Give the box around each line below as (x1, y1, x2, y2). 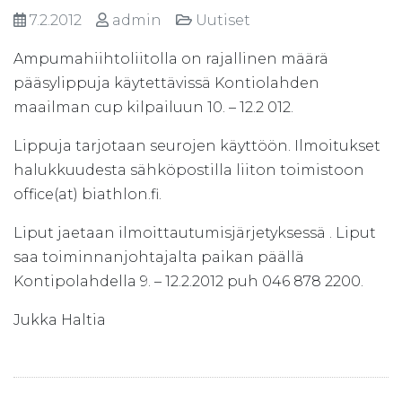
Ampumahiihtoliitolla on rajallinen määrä (13, 49, 328, 67)
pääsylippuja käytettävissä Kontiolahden (13, 74, 319, 92)
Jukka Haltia (13, 310, 106, 328)
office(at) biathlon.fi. (13, 185, 162, 203)
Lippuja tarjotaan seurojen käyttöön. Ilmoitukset (13, 136, 380, 154)
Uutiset (192, 11, 258, 29)
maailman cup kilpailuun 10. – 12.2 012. (13, 98, 293, 116)
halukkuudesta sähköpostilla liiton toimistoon (13, 161, 364, 179)
